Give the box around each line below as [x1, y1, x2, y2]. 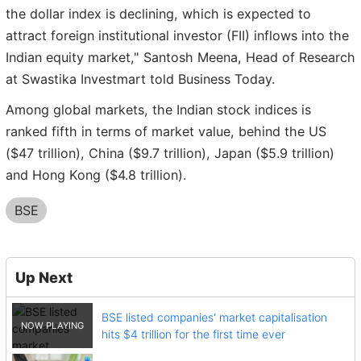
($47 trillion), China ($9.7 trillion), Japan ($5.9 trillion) [6, 144, 334, 161]
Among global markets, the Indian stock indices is [6, 101, 311, 118]
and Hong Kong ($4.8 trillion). [6, 166, 186, 183]
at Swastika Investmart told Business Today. [6, 71, 275, 88]
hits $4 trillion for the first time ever [101, 327, 285, 342]
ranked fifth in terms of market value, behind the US [6, 122, 326, 139]
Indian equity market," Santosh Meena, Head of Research [6, 49, 355, 66]
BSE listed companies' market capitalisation [101, 310, 327, 325]
